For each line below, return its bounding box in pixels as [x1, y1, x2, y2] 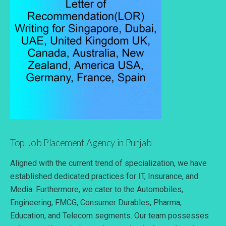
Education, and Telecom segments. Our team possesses [10, 210, 209, 220]
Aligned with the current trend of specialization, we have [10, 158, 207, 168]
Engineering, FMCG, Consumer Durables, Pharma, [10, 197, 182, 207]
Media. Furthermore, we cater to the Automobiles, [10, 184, 183, 194]
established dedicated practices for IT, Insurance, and [10, 171, 198, 181]
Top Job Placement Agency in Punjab [10, 137, 152, 148]
